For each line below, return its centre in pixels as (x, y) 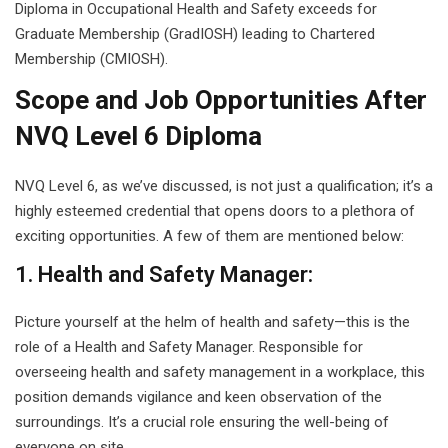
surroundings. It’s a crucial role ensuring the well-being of (202, 422)
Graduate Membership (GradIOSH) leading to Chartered (195, 34)
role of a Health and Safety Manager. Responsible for (189, 347)
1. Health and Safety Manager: (164, 274)
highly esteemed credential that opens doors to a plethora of (215, 211)
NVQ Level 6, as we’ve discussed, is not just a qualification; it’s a (224, 186)
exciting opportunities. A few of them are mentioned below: (209, 236)
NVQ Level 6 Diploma (138, 136)
